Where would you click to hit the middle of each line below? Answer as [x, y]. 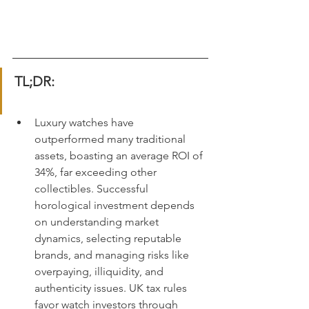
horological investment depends [116, 205]
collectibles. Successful [93, 189]
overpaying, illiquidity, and [100, 271]
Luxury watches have [86, 122]
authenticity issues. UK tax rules [112, 288]
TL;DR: [34, 81]
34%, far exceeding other [97, 172]
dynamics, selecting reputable [109, 238]
